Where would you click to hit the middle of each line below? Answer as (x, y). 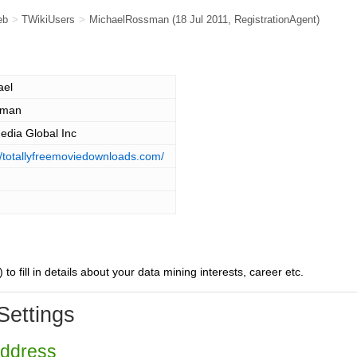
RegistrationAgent (275, 20)
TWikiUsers (49, 20)
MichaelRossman (129, 20)
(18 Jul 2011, (203, 20)
